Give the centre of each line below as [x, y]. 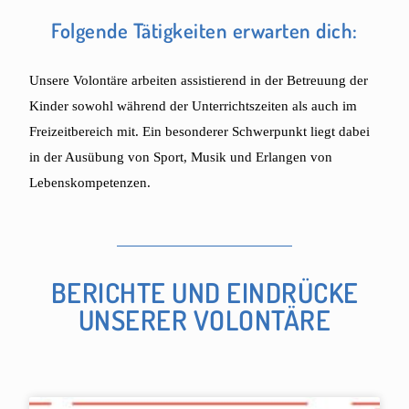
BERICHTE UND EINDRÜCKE [204, 293]
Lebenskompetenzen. [90, 183]
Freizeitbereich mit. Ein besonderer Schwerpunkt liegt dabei [200, 132]
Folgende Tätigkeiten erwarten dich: [204, 31]
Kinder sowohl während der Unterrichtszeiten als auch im [194, 106]
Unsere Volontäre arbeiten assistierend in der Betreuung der [199, 81]
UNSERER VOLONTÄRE [204, 320]
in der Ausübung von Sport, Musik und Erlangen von [181, 157]
